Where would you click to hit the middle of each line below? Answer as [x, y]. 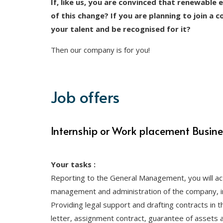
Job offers [85, 97]
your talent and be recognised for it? [121, 29]
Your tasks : [73, 165]
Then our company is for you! [100, 50]
